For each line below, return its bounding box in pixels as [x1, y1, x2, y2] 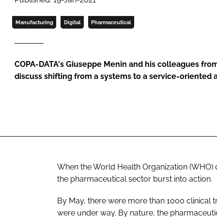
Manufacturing [15, 19, 53, 26]
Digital [63, 19, 80, 26]
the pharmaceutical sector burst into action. [57, 174, 212, 184]
